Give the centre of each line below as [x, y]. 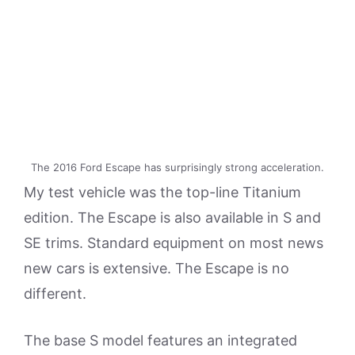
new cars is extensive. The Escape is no [157, 269]
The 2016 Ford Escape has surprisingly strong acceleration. [177, 168]
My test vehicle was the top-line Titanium [162, 193]
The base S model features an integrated [160, 341]
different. [55, 294]
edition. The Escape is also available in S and [172, 218]
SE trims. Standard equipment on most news [174, 243]
